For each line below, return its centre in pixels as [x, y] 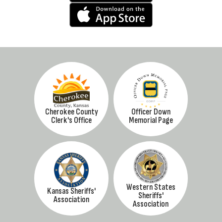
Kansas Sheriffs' [71, 191]
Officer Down [151, 112]
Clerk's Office [71, 120]
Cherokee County [71, 112]
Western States [151, 187]
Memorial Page [151, 120]
